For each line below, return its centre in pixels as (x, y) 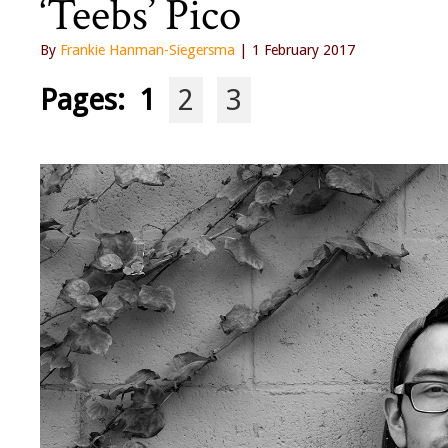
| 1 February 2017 (295, 50)
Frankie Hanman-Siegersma (147, 50)
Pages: (89, 100)
